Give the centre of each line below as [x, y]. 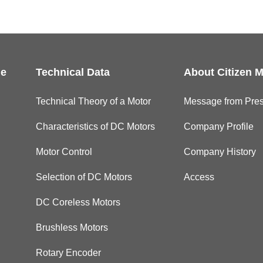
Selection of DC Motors [84, 177]
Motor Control [64, 152]
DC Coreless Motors [78, 203]
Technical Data [73, 73]
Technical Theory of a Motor [93, 102]
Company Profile [218, 127]
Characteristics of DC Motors [95, 127]
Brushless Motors [72, 228]
